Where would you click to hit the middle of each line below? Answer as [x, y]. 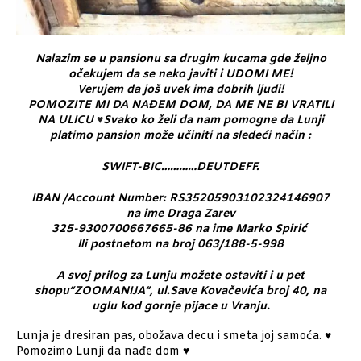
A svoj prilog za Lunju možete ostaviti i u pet [180, 276]
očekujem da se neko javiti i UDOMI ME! [180, 75]
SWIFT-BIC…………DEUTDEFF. [180, 168]
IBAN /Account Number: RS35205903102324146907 [180, 199]
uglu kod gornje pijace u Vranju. [180, 307]
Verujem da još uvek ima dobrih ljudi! [180, 90]
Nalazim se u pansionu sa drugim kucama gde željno [180, 60]
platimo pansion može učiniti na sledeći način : [180, 136]
